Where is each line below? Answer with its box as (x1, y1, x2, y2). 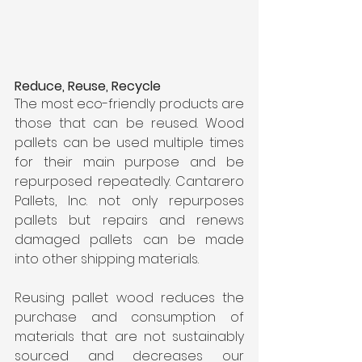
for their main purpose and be (15, 152, 244, 171)
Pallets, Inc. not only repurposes (15, 191, 244, 210)
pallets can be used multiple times (15, 133, 244, 152)
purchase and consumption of (15, 307, 244, 326)
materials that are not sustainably (15, 326, 244, 346)
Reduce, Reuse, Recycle (15, 76, 161, 95)
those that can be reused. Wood (15, 113, 244, 133)
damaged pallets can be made (15, 229, 244, 249)
